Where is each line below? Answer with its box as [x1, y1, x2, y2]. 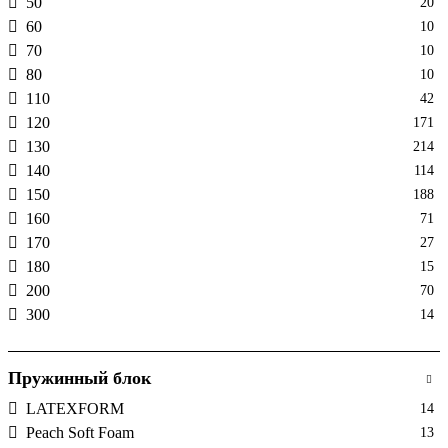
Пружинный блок [8, 367, 151, 388]
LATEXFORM [26, 399, 124, 417]
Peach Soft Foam [26, 423, 134, 441]
